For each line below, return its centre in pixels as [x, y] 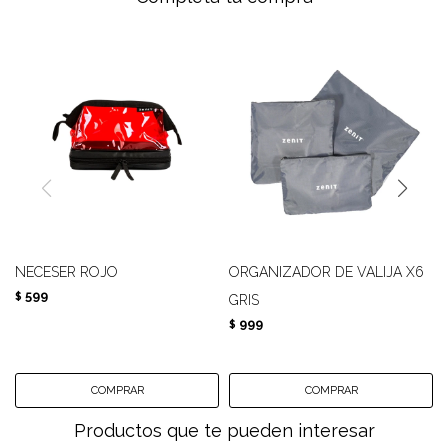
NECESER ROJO [66, 272]
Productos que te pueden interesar [224, 430]
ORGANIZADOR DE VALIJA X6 [326, 272]
